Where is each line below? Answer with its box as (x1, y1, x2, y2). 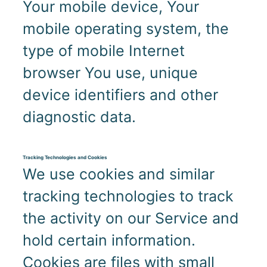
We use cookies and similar (22, 164, 215, 183)
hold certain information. (22, 231, 200, 249)
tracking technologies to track (22, 187, 234, 205)
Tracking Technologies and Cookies (22, 154, 107, 161)
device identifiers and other (22, 85, 218, 104)
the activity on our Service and (22, 209, 239, 227)
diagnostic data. (22, 107, 136, 126)
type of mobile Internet (22, 41, 185, 60)
